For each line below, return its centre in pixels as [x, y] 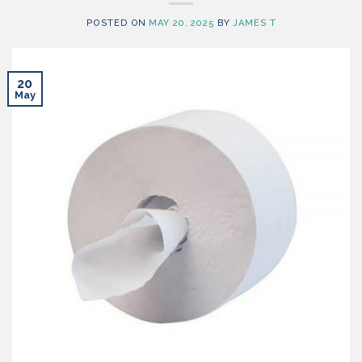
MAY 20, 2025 [182, 23]
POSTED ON [118, 23]
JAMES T [255, 23]
